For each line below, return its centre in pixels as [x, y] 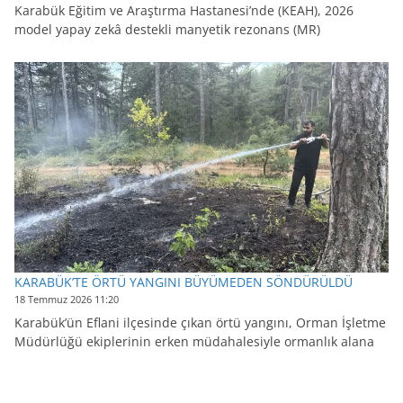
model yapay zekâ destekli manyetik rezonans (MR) [167, 30]
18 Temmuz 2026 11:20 [67, 300]
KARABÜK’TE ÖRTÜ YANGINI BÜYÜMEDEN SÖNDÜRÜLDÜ [184, 282]
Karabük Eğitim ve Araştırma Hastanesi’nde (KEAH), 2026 [184, 11]
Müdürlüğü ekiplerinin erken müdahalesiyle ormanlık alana [194, 342]
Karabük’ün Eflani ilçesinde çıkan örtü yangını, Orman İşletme [200, 323]
